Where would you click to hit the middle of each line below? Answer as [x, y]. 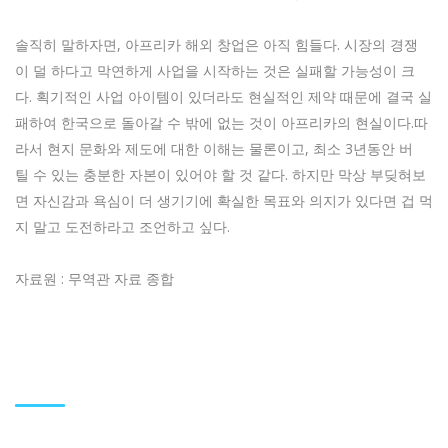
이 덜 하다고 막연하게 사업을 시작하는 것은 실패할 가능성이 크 [215, 71]
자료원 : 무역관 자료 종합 [94, 279]
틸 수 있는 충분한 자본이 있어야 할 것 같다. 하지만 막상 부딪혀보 [220, 175]
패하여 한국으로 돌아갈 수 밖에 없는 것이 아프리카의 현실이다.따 [221, 123]
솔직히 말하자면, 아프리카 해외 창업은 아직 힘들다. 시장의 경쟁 [216, 45]
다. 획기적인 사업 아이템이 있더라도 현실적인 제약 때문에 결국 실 [223, 97]
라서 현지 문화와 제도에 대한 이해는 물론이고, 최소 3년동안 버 [214, 149]
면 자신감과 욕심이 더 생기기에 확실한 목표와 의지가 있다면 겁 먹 [224, 201]
